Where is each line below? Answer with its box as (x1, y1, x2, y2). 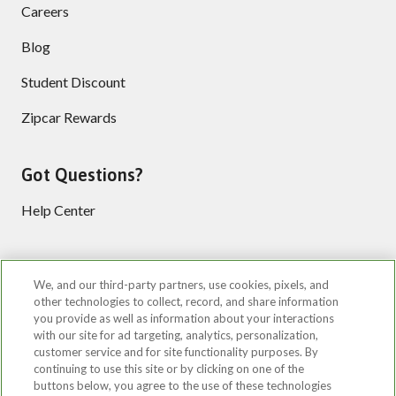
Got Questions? (21, 164, 143, 185)
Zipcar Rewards (21, 108, 117, 126)
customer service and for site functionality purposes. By (34, 345, 319, 359)
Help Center (21, 201, 95, 218)
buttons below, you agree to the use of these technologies (34, 378, 332, 392)
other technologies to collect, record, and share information (34, 294, 339, 308)
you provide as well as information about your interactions (34, 311, 335, 325)
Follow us (21, 256, 97, 278)
